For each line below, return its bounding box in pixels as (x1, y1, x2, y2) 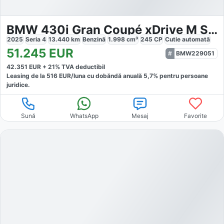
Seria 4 (25, 35, 46, 43)
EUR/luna (57, 72, 85, 80)
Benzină (82, 35, 105, 43)
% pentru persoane (153, 72, 208, 80)
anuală (123, 72, 143, 80)
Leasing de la (6, 72, 46, 80)
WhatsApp (69, 112, 98, 120)
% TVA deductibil (55, 63, 105, 71)
